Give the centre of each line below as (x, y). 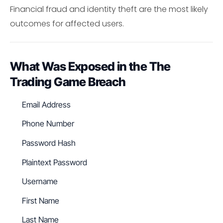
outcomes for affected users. (67, 24)
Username (40, 181)
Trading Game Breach (68, 82)
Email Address (46, 104)
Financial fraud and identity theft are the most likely (109, 9)
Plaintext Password (55, 162)
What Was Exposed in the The (90, 66)
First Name (41, 200)
